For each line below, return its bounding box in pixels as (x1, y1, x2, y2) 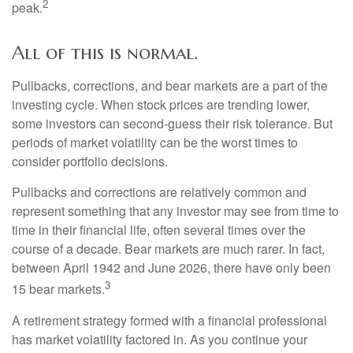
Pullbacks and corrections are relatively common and (12, 183, 307, 202)
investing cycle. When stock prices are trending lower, (12, 95, 310, 114)
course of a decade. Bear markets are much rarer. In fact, (12, 240, 325, 258)
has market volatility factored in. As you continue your (12, 329, 307, 348)
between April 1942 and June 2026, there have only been (12, 258, 331, 277)
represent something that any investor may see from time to (12, 202, 339, 221)
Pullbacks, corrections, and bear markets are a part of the (12, 76, 328, 95)
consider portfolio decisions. (12, 152, 168, 171)
